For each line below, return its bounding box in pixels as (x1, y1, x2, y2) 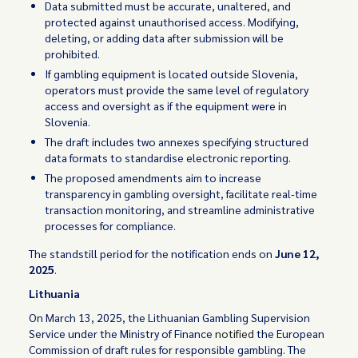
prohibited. (45, 46, 101, 61)
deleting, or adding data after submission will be (45, 30, 284, 45)
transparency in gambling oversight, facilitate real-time (45, 186, 318, 201)
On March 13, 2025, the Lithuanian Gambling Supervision (29, 310, 311, 324)
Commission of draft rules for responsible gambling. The (29, 342, 307, 356)
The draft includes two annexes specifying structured (45, 134, 309, 149)
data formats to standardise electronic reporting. (45, 150, 292, 165)
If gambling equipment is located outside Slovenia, (45, 66, 299, 81)
